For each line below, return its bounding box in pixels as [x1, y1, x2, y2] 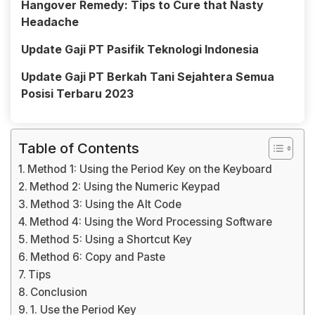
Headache [21, 15, 79, 29]
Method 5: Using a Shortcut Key [30, 233, 193, 246]
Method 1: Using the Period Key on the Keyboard [27, 162, 273, 176]
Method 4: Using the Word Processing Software [30, 215, 273, 229]
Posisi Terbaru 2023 [21, 86, 134, 101]
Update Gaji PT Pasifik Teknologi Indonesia [21, 42, 259, 56]
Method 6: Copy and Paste [30, 250, 166, 264]
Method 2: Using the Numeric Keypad [30, 180, 221, 193]
